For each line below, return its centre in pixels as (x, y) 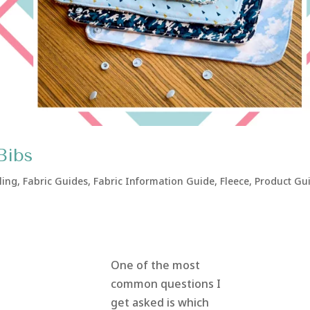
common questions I (165, 284)
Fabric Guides (56, 181)
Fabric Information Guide (154, 181)
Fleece (235, 181)
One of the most (155, 265)
